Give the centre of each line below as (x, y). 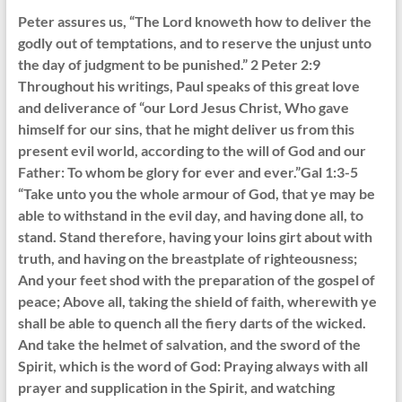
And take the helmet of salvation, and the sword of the (189, 345)
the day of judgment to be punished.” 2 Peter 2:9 (169, 65)
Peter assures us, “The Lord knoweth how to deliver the (194, 22)
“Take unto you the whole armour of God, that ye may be (196, 194)
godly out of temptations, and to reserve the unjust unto (194, 43)
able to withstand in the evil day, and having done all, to (190, 215)
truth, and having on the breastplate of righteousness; (187, 258)
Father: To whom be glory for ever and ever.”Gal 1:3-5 (188, 172)
